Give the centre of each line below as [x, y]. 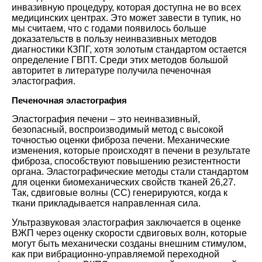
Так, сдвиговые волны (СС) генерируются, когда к [120, 192]
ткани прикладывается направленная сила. [106, 203]
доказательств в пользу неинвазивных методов [114, 39]
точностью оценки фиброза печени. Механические [121, 140]
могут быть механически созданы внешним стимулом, [129, 243]
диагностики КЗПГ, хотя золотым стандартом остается [129, 49]
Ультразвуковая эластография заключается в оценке [126, 222]
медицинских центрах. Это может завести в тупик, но [126, 18]
